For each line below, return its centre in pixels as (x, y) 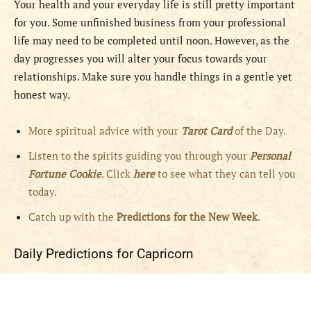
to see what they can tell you (225, 174)
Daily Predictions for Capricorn (104, 254)
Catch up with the (73, 217)
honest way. (42, 95)
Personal (270, 156)
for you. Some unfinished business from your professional (150, 23)
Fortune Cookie (65, 174)
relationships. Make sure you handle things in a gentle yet (153, 77)
